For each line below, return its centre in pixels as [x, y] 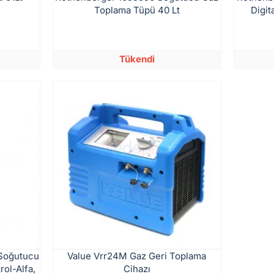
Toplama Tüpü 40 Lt [137, 10]
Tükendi [137, 59]
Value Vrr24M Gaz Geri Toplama [137, 256]
